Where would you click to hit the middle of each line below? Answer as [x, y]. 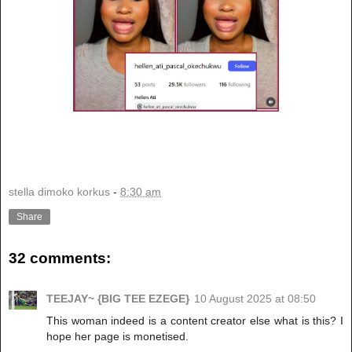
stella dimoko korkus [59, 192]
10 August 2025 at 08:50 [255, 299]
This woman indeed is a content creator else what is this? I [195, 321]
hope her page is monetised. [117, 337]
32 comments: [60, 258]
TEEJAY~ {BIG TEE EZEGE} [118, 299]
